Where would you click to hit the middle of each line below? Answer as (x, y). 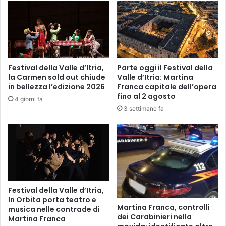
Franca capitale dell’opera (167, 87)
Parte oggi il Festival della (165, 67)
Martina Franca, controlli (163, 208)
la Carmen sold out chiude (57, 77)
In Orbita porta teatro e (52, 200)
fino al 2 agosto (146, 96)
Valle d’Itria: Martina (155, 77)
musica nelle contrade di (54, 210)
